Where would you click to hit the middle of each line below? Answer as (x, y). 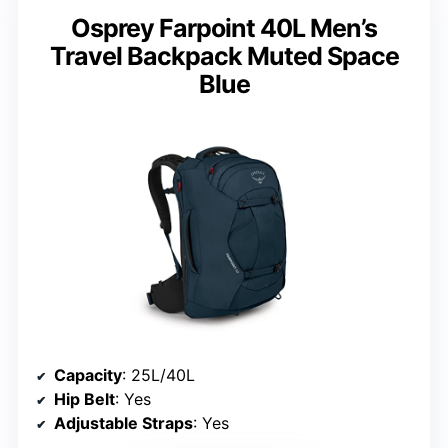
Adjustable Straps (123, 422)
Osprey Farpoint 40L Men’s (224, 28)
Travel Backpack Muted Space (224, 56)
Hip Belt (84, 398)
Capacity (88, 374)
